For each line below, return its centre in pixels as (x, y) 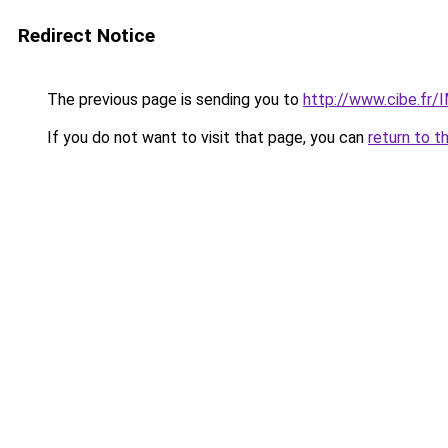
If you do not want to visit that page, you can (205, 137)
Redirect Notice (86, 35)
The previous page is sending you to (173, 99)
